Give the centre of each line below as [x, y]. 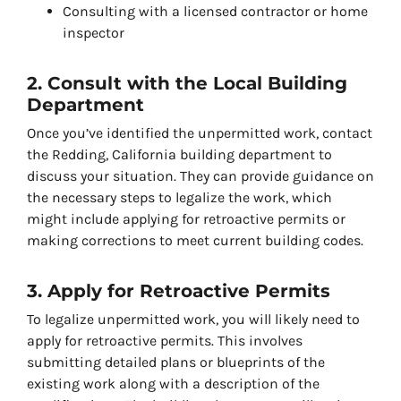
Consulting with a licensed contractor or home [215, 12]
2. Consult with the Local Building [187, 84]
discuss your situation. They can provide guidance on [200, 176]
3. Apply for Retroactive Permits [179, 291]
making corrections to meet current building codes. [195, 241]
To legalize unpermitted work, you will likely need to [193, 320]
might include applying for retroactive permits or [186, 219]
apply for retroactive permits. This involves [165, 341]
